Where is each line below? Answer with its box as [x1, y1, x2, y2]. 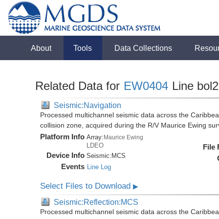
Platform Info [40, 132, 85, 141]
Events [61, 162, 85, 171]
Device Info [46, 151, 85, 159]
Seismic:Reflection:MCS [54, 197, 139, 207]
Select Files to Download [40, 181, 133, 191]
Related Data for [35, 79, 124, 92]
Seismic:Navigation [54, 101, 122, 109]
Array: [87, 133, 104, 141]
